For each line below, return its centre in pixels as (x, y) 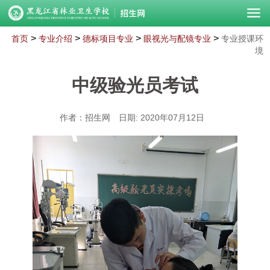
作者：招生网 (85, 118)
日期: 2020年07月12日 (162, 118)
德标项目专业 (108, 39)
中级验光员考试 (135, 85)
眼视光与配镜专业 (177, 39)
